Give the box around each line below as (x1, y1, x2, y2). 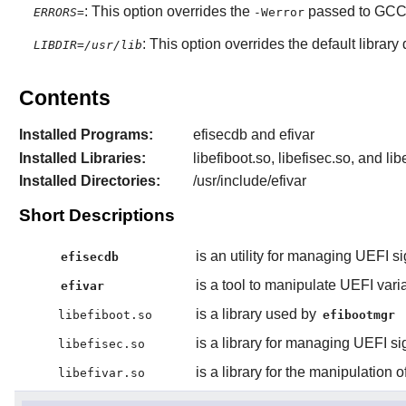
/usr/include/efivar (192, 172, 306, 188)
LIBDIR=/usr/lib (33, 37, 142, 52)
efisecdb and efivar (192, 127, 314, 143)
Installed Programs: (18, 127, 153, 143)
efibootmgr (323, 308, 396, 323)
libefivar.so (57, 366, 145, 381)
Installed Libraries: (18, 150, 146, 166)
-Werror (253, 5, 304, 19)
